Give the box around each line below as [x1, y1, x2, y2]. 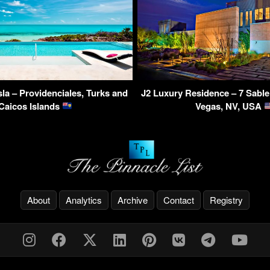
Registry [210, 193, 243, 207]
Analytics [66, 193, 102, 207]
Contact [163, 193, 194, 207]
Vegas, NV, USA [195, 99, 264, 113]
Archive [118, 193, 148, 207]
